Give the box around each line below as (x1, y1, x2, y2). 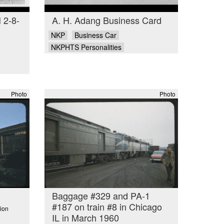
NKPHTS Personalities (51, 41, 121, 52)
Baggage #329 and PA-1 (51, 189, 150, 202)
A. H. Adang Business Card (51, 13, 161, 26)
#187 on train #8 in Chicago (51, 200, 162, 213)
